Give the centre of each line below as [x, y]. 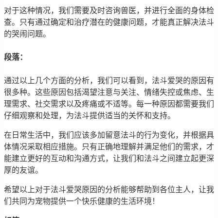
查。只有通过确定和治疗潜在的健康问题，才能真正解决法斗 [109, 22]
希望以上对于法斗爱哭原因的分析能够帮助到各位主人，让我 [109, 189]
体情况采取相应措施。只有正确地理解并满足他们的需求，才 [109, 146]
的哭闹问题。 [27, 34]
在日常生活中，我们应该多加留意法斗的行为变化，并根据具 [109, 135]
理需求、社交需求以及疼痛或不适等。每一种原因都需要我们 [109, 104]
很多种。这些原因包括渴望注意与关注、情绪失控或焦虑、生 [109, 92]
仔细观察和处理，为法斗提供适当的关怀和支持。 [90, 115]
